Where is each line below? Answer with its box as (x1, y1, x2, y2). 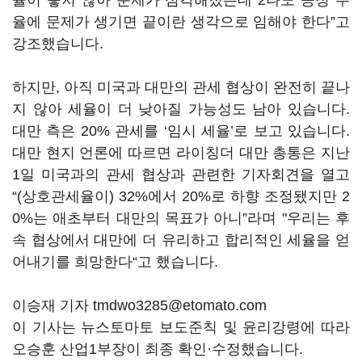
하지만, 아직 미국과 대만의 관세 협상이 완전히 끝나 (12, 79, 350, 95)
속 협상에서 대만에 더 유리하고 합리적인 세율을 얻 (12, 232, 350, 248)
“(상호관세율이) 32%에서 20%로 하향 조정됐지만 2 (12, 188, 350, 204)
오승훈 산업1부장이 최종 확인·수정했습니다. (12, 341, 303, 357)
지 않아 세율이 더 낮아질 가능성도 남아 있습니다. (12, 101, 350, 117)
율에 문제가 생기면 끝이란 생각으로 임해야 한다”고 (12, 14, 350, 30)
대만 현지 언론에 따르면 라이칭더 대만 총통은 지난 (12, 145, 350, 161)
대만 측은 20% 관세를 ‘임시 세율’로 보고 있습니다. (12, 123, 350, 139)
